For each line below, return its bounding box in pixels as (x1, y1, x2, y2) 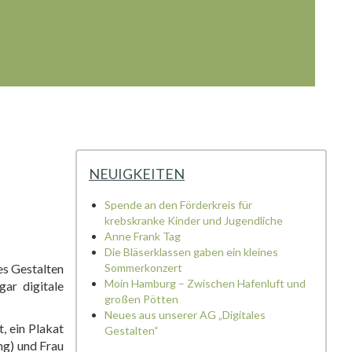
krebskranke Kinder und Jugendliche (104, 214, 283, 227)
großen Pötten (104, 292, 178, 306)
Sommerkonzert (104, 261, 182, 274)
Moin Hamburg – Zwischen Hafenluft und (104, 277, 306, 290)
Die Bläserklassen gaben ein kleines (104, 245, 278, 258)
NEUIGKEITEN (89, 165, 185, 182)
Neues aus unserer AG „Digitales (104, 308, 266, 321)
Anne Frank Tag (104, 229, 181, 243)
